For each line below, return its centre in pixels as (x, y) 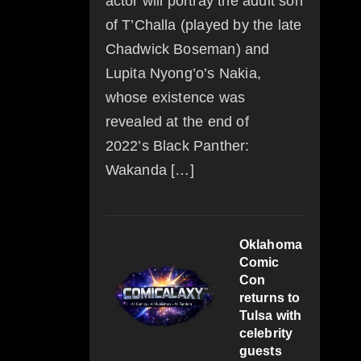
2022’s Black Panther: (177, 146)
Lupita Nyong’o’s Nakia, (183, 74)
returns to (270, 298)
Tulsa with (270, 316)
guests (260, 351)
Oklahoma (271, 245)
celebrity (266, 334)
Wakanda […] (149, 170)
